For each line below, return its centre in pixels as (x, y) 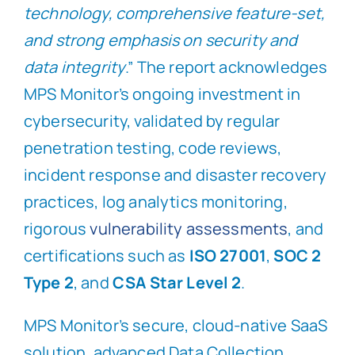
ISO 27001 (228, 256)
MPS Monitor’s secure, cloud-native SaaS (176, 326)
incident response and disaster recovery (175, 175)
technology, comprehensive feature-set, (174, 13)
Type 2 (48, 283)
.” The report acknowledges (227, 67)
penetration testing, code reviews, (153, 148)
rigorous (57, 229)
